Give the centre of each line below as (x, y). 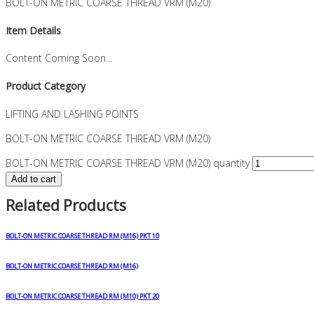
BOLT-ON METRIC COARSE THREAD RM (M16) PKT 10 (82, 235)
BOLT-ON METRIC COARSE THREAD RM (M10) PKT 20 (82, 296)
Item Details (33, 30)
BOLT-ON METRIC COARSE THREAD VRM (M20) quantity (128, 163)
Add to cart (34, 179)
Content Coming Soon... (59, 58)
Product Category (46, 86)
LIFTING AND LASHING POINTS (72, 114)
